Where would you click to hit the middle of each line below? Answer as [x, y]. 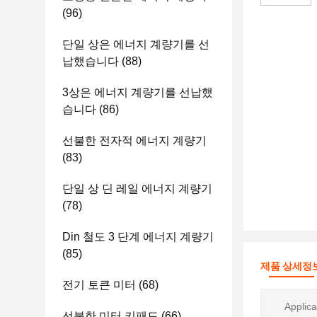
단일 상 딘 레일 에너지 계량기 [137, 189]
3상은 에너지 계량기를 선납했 [138, 92]
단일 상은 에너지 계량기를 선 [136, 44]
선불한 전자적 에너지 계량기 [134, 140]
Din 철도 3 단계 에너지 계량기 [138, 237]
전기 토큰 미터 [99, 285]
